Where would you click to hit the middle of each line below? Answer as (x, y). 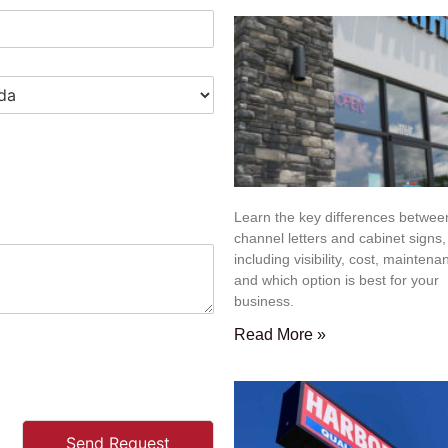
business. (264, 301)
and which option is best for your (336, 280)
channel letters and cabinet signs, (340, 238)
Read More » (280, 335)
